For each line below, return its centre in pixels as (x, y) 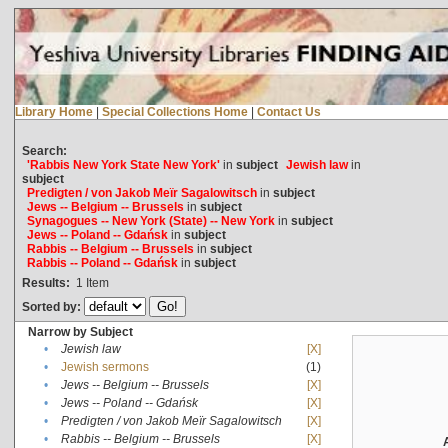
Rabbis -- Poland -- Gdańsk (102, 262)
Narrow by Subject (80, 331)
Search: (44, 150)
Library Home (53, 111)
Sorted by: (52, 306)
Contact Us (288, 111)
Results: (45, 282)
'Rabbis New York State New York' (123, 164)
